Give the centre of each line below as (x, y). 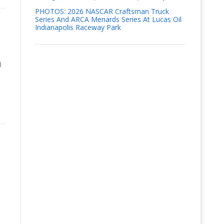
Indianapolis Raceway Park (78, 27)
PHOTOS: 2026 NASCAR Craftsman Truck (102, 11)
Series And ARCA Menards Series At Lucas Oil (108, 19)
